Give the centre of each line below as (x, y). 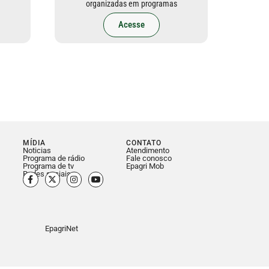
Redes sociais (47, 174)
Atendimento (147, 151)
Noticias (37, 151)
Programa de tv (49, 166)
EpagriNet (62, 229)
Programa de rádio (54, 159)
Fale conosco (149, 159)
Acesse (131, 25)
